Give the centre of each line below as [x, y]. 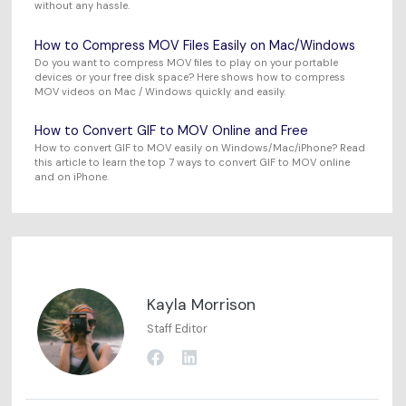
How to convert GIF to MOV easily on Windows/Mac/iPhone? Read [200, 148]
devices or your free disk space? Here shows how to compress [190, 77]
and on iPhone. [72, 177]
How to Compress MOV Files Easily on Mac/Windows [195, 45]
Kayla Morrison [202, 304]
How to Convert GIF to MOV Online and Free [172, 131]
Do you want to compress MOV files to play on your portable [187, 62]
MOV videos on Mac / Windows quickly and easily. [160, 91]
